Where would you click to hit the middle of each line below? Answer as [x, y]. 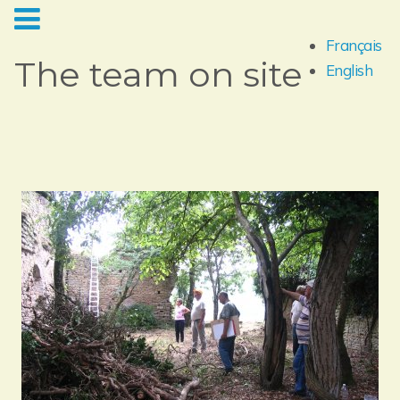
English [349, 71]
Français [354, 46]
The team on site [158, 74]
